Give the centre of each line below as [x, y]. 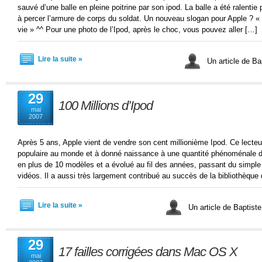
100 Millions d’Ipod [106, 106]
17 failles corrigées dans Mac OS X [148, 252]
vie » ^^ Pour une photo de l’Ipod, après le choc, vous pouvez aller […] [137, 30]
